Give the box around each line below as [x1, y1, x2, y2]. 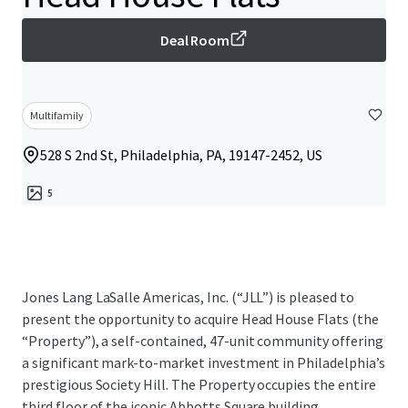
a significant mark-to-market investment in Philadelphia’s [22, 353, 385, 372]
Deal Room [159, 31, 230, 49]
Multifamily [30, 108, 84, 122]
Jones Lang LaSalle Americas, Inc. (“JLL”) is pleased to [22, 288, 354, 306]
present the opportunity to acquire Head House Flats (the [22, 310, 379, 328]
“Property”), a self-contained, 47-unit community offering [22, 331, 383, 350]
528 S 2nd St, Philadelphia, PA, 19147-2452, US [40, 146, 322, 164]
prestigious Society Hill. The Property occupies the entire [22, 375, 376, 393]
